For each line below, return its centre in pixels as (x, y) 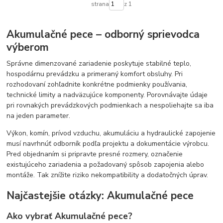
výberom (28, 48)
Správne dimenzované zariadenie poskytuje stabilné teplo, (99, 64)
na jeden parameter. (39, 116)
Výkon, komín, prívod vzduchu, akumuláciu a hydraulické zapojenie (111, 133)
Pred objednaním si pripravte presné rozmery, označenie (95, 154)
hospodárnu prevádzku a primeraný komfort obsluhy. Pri (95, 74)
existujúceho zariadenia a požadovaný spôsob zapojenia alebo (106, 165)
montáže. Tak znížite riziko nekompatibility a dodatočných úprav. (108, 175)
